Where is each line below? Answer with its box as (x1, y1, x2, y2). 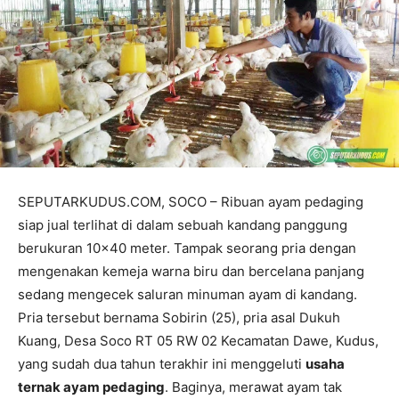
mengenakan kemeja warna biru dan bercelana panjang (18, 263, 364, 281)
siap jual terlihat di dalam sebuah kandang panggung (18, 216, 347, 234)
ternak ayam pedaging (18, 379, 165, 396)
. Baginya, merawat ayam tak (165, 379, 342, 396)
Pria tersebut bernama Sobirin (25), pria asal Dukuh (18, 309, 340, 327)
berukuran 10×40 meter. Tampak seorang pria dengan (18, 240, 356, 257)
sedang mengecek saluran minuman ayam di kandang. (18, 286, 357, 304)
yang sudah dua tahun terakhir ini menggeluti (18, 355, 305, 373)
